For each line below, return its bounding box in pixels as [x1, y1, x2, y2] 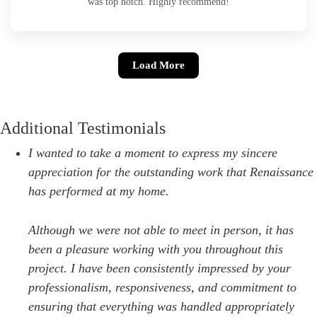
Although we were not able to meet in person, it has [28, 223, 294, 238]
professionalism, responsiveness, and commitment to [28, 280, 296, 295]
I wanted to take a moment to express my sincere [28, 146, 277, 161]
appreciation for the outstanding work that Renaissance [28, 165, 313, 180]
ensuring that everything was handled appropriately [28, 299, 294, 314]
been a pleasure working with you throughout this [28, 242, 283, 257]
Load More [132, 59, 185, 71]
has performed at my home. [28, 184, 169, 199]
